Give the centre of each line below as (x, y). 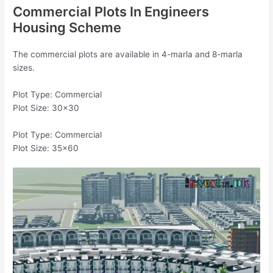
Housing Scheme (67, 27)
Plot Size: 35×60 (46, 148)
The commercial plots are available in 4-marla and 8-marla (128, 54)
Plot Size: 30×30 (46, 108)
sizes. (24, 67)
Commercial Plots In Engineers (111, 11)
